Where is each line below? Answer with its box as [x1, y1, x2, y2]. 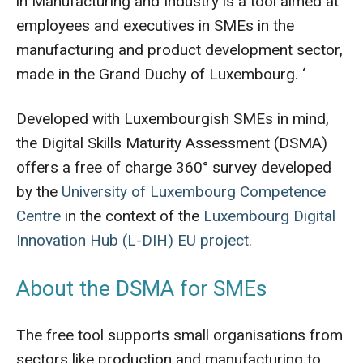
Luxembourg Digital [203, 207, 335, 225]
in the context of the [61, 207, 203, 225]
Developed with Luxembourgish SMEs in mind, [16, 109, 329, 128]
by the [16, 182, 62, 201]
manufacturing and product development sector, [16, 41, 343, 59]
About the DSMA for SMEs [16, 275, 267, 301]
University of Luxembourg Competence [62, 182, 326, 201]
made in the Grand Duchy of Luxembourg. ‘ [16, 65, 305, 83]
